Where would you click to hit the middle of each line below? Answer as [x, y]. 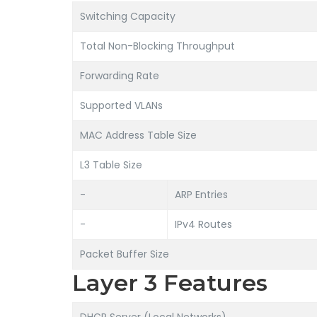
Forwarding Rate [120, 76]
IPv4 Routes [203, 224]
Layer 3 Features [170, 283]
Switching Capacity [128, 16]
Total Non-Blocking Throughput [157, 46]
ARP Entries [201, 195]
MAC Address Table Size [138, 135]
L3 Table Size [111, 165]
